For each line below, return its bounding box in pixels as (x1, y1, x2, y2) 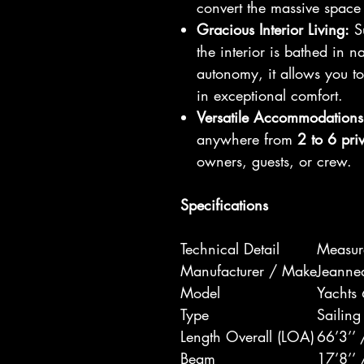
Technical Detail (180, 239, 279, 258)
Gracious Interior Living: (197, 19, 349, 39)
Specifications (180, 195, 268, 214)
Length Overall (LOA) (180, 327, 314, 346)
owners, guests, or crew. (197, 151, 352, 171)
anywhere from (197, 129, 297, 149)
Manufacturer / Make (180, 261, 317, 280)
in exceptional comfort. (197, 85, 343, 105)
